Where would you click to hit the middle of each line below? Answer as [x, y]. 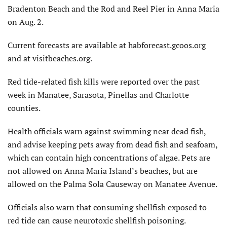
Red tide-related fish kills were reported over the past [104, 81]
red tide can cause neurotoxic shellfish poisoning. [97, 220]
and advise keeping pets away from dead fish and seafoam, [112, 144]
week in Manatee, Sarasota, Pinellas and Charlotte [98, 94]
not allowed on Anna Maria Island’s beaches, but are [103, 171]
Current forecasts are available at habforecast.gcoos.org [107, 45]
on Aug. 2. [26, 22]
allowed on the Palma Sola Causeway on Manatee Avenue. [112, 184]
